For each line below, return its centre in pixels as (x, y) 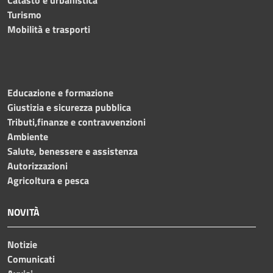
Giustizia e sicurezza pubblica (69, 107)
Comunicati (31, 259)
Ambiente (28, 136)
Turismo (24, 14)
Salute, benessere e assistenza (73, 151)
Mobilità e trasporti (49, 29)
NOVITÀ (23, 212)
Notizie (22, 244)
